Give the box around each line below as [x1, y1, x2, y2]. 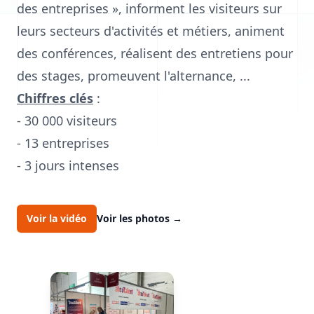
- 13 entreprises [17, 135, 109, 151]
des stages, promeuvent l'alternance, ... [17, 67, 250, 84]
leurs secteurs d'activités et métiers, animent [17, 22, 285, 39]
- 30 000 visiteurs [17, 112, 117, 129]
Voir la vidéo [27, 212, 87, 225]
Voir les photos [97, 212, 172, 225]
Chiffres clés [17, 90, 93, 107]
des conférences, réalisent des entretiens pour [17, 45, 293, 62]
